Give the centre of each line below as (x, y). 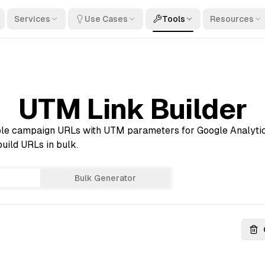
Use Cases (106, 19)
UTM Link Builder (132, 109)
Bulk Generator (105, 178)
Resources (232, 19)
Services (32, 19)
